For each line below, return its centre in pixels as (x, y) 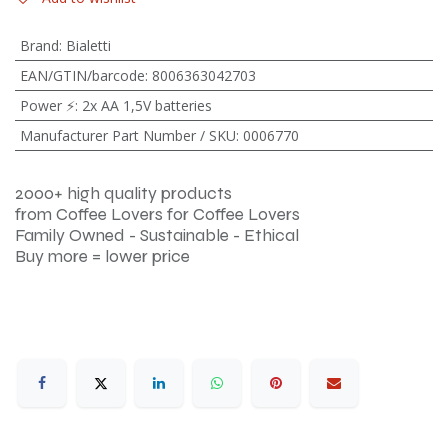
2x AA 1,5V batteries (146, 105)
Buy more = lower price (102, 256)
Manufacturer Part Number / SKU (127, 135)
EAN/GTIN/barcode (82, 75)
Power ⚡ (47, 105)
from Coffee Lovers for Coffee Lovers (157, 214)
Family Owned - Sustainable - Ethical (157, 235)
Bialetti (88, 45)
